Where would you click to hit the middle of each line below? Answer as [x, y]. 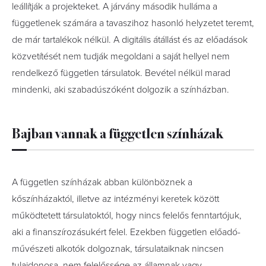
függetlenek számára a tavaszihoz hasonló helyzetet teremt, [133, 23]
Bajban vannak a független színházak [118, 132]
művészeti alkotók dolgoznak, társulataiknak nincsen [118, 249]
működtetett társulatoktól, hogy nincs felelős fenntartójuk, [127, 216]
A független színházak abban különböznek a [102, 182]
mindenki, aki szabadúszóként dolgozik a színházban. [121, 90]
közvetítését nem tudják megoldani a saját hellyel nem [121, 56]
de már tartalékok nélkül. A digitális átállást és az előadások [130, 40]
